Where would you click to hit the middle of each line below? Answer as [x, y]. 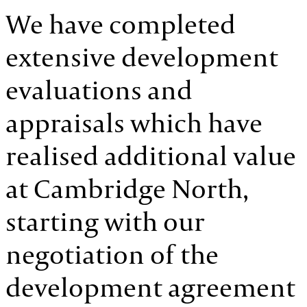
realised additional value [151, 156]
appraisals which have [134, 123]
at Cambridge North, [127, 188]
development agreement [150, 287]
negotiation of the [112, 254]
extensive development [142, 57]
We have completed [121, 24]
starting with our [105, 221]
